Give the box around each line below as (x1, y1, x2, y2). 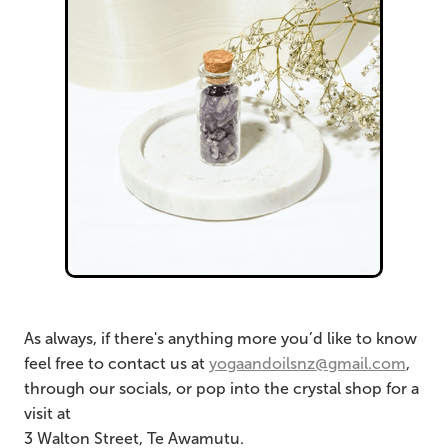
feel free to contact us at (24, 355, 209, 373)
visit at (24, 405, 71, 423)
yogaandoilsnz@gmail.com (209, 355, 406, 373)
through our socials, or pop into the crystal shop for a (24, 380, 419, 398)
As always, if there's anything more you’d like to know (24, 330, 417, 348)
